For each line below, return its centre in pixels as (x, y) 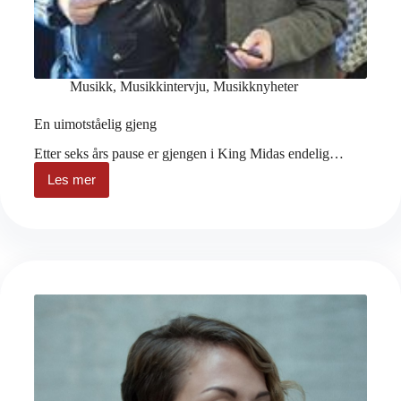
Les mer (72, 180)
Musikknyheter (256, 87)
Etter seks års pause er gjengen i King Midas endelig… (189, 153)
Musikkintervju (163, 87)
